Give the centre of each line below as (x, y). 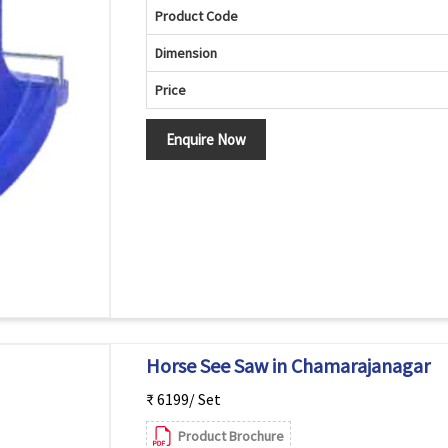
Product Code (196, 16)
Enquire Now (205, 139)
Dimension (185, 53)
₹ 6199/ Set (183, 399)
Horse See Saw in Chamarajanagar (287, 365)
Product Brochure (230, 436)
